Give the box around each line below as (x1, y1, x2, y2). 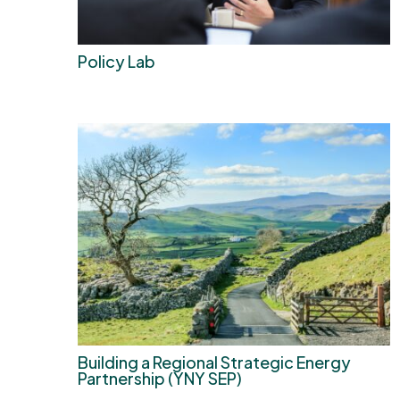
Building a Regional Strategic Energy (78, 351, 351, 372)
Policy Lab (78, 51, 155, 72)
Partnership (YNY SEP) (78, 367, 242, 388)
